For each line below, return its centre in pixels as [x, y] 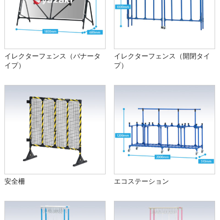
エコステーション [142, 181]
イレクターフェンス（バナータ [52, 56]
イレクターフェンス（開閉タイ [162, 56]
